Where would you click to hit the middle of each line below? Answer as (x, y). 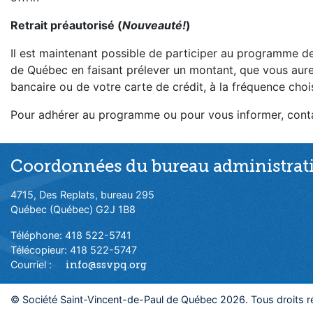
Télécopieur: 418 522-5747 (74, 250)
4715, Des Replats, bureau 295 (82, 195)
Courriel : (32, 264)
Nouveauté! (154, 25)
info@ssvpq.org (106, 265)
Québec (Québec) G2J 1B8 (73, 209)
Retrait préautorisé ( (66, 25)
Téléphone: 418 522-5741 (71, 235)
